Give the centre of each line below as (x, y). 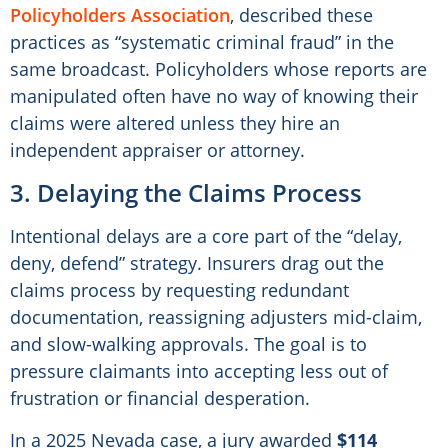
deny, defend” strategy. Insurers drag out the (197, 263)
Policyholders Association (120, 15)
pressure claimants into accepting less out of (199, 371)
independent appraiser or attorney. (157, 150)
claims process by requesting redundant (179, 290)
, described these (301, 15)
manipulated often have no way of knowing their (214, 96)
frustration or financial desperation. (160, 398)
